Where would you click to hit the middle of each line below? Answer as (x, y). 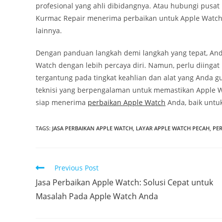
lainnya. (49, 30)
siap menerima (62, 102)
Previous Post (77, 167)
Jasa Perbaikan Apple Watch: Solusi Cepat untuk (124, 182)
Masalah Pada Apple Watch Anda (97, 196)
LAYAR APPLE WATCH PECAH (173, 128)
